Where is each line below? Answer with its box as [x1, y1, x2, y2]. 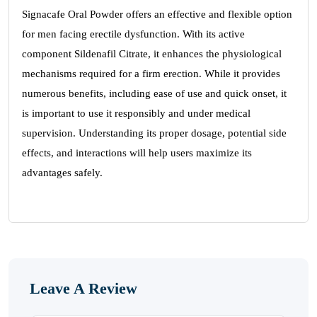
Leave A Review [30, 279, 137, 297]
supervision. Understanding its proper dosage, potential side [22, 127, 287, 139]
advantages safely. [22, 167, 103, 178]
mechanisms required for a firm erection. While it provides [22, 68, 280, 79]
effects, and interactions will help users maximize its [22, 147, 252, 158]
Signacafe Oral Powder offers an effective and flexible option [22, 8, 292, 20]
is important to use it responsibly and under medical [22, 108, 250, 119]
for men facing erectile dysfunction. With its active [22, 28, 245, 40]
